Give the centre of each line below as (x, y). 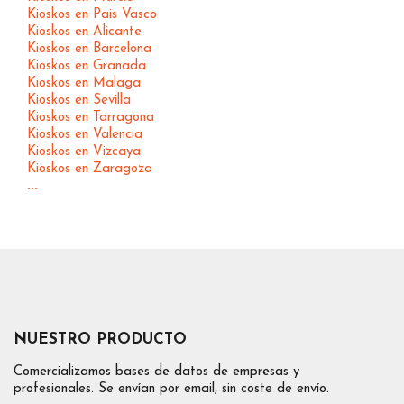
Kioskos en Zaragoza (90, 169)
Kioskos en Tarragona (91, 117)
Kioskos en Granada (87, 66)
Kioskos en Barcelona (89, 49)
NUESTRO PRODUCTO (100, 339)
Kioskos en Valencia (85, 134)
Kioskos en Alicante (84, 32)
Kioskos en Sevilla (79, 100)
